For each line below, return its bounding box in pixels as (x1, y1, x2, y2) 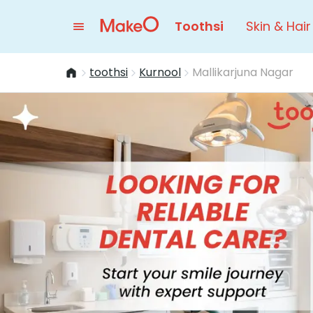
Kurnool (139, 64, 181, 80)
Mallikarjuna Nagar (192, 64, 293, 80)
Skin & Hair (246, 17, 311, 35)
